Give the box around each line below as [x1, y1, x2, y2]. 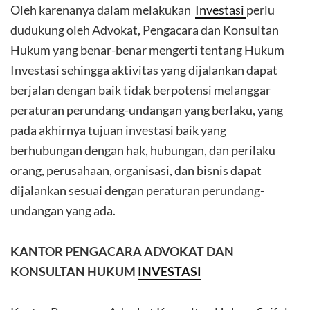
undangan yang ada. [10, 203, 116, 218]
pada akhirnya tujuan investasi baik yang [10, 122, 226, 138]
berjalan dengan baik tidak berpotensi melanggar [10, 82, 271, 98]
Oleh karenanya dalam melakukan [10, 2, 195, 17]
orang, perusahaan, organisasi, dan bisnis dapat [10, 163, 262, 178]
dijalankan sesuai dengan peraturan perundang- [10, 183, 264, 198]
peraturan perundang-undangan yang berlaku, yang [10, 102, 283, 118]
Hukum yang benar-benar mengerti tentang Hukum [10, 42, 284, 57]
